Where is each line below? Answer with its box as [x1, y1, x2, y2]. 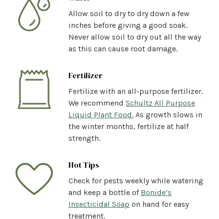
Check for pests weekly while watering [68, 175, 203, 185]
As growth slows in [133, 109, 202, 119]
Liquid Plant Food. [68, 109, 133, 119]
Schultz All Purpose [126, 98, 195, 108]
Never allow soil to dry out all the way [68, 32, 201, 42]
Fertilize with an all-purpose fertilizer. [68, 86, 203, 96]
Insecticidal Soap [68, 199, 130, 209]
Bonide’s [141, 187, 172, 197]
